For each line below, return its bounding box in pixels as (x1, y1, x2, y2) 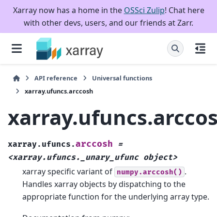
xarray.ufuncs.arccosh (25, 87, 93, 95)
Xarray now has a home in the (13, 5, 124, 15)
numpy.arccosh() (117, 168, 182, 176)
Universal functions (92, 74, 153, 82)
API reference (34, 74, 78, 82)
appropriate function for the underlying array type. (22, 191, 209, 202)
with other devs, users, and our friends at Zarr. (24, 17, 193, 28)
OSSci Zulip (124, 5, 165, 15)
